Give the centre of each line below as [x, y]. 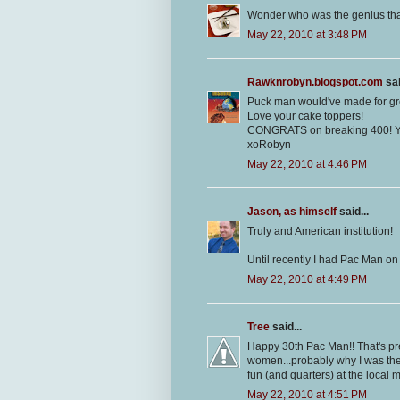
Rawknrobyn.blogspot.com [315, 83]
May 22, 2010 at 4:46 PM [307, 165]
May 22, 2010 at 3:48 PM [307, 35]
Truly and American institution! [320, 232]
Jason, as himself [292, 212]
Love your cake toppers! [305, 117]
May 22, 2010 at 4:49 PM [307, 280]
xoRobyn [269, 145]
